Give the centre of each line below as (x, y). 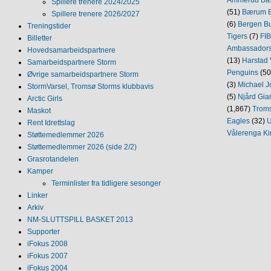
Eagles (238, 121)
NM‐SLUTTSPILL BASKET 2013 (80, 219)
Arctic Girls (45, 98)
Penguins (243, 72)
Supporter (44, 231)
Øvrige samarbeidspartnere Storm (83, 74)
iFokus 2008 (47, 243)
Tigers (237, 36)
